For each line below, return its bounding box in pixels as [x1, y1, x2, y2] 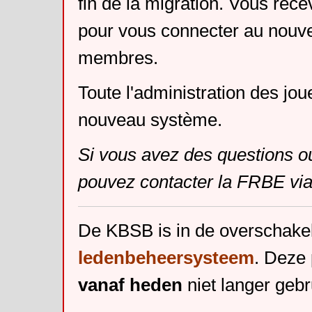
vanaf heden [78, 274, 182, 295]
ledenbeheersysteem [78, 247, 254, 268]
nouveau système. [78, 109, 222, 130]
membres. [78, 47, 158, 69]
